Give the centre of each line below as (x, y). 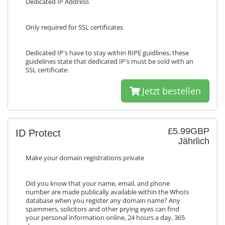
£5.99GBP (189, 131)
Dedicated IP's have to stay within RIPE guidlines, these (107, 53)
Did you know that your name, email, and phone (98, 184)
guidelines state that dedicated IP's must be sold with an (109, 62)
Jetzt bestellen (170, 91)
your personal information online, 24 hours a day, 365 (105, 218)
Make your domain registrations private (85, 158)
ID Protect (38, 133)
